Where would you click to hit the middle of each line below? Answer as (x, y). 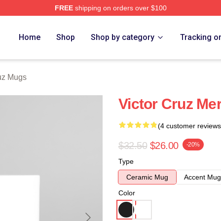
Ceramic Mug (147, 177)
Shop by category (123, 37)
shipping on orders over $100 (120, 8)
